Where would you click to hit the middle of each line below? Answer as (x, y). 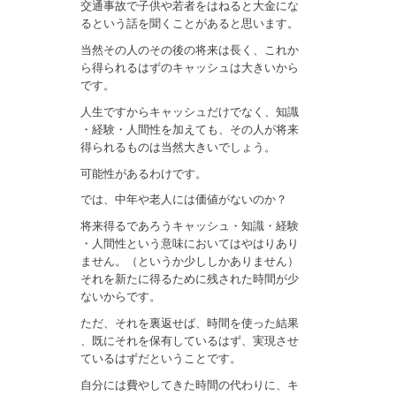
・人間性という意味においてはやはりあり (190, 244)
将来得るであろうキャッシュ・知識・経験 (190, 226)
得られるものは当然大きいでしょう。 (179, 147)
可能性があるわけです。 (144, 173)
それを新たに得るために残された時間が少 (190, 279)
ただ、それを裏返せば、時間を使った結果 (190, 323)
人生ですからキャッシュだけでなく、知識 (190, 111)
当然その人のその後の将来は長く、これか (190, 50)
